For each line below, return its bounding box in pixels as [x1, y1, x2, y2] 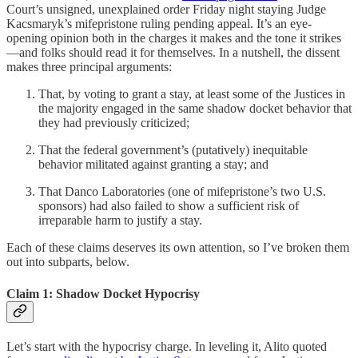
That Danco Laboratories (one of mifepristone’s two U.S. [38, 185, 326, 199]
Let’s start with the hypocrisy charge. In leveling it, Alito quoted [6, 339, 327, 353]
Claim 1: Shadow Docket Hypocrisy [6, 286, 200, 300]
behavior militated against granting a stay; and [38, 157, 268, 172]
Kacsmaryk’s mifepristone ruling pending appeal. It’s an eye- [6, 17, 312, 31]
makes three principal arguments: [6, 60, 172, 74]
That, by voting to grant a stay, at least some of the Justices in [38, 87, 345, 101]
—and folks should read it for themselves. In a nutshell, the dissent [6, 46, 340, 60]
